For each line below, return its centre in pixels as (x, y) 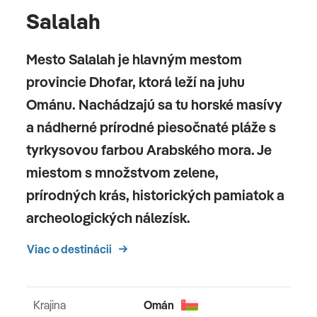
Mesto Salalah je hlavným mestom (134, 59)
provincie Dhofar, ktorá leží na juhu (136, 81)
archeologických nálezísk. (108, 217)
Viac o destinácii (69, 249)
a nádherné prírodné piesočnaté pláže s (151, 127)
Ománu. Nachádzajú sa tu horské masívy (154, 104)
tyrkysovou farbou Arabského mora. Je (149, 149)
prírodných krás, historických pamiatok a (155, 195)
